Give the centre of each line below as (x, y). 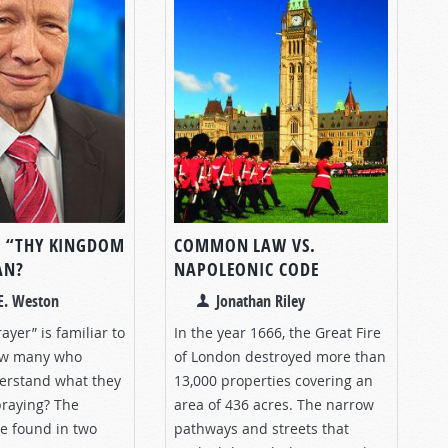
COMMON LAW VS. (245, 245)
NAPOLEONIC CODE (247, 269)
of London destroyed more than (280, 356)
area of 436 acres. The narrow (274, 404)
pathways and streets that (261, 428)
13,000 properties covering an (273, 380)
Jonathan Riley (260, 300)
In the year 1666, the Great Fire (277, 332)
